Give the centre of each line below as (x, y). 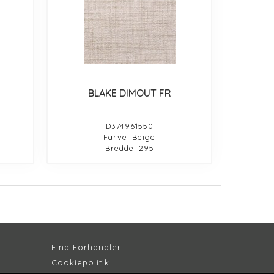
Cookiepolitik (80, 263)
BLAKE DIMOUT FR (129, 93)
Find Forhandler (86, 247)
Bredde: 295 (129, 148)
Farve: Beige (130, 137)
